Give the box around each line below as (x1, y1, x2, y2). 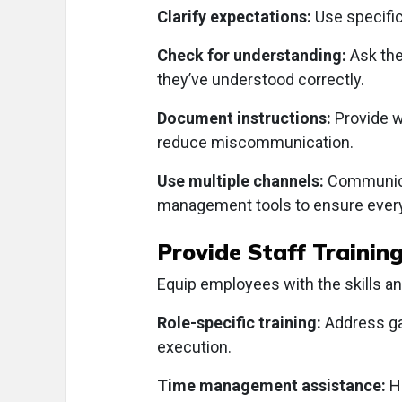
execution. (157, 337, 232, 357)
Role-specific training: (157, 313, 321, 333)
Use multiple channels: (157, 171, 324, 191)
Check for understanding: (157, 46, 346, 66)
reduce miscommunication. (157, 133, 354, 153)
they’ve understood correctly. (157, 70, 364, 90)
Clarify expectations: (157, 7, 311, 27)
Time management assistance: (157, 376, 389, 396)
